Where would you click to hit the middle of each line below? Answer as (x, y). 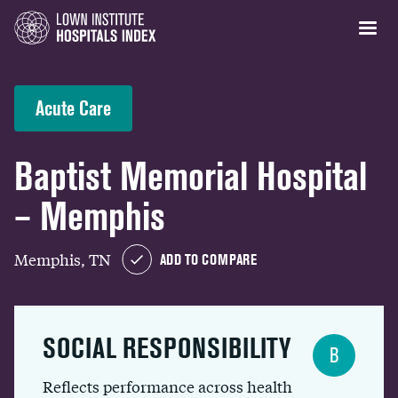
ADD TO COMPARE (208, 259)
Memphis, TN (63, 259)
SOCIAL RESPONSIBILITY (167, 348)
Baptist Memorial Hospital (191, 176)
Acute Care (73, 108)
